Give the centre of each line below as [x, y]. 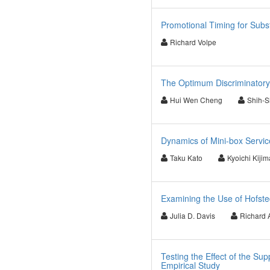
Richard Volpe [193, 42]
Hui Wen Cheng [196, 100]
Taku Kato [186, 158]
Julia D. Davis [192, 215]
